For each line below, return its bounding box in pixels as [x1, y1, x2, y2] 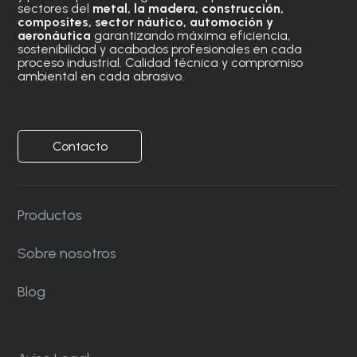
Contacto [52, 139, 108, 155]
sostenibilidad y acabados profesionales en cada [18, 41, 303, 57]
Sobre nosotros [18, 244, 117, 262]
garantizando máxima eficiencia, [91, 27, 291, 43]
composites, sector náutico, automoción [18, 14, 264, 29]
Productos [18, 206, 83, 224]
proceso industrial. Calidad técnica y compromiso [18, 54, 304, 70]
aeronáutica [18, 27, 92, 43]
